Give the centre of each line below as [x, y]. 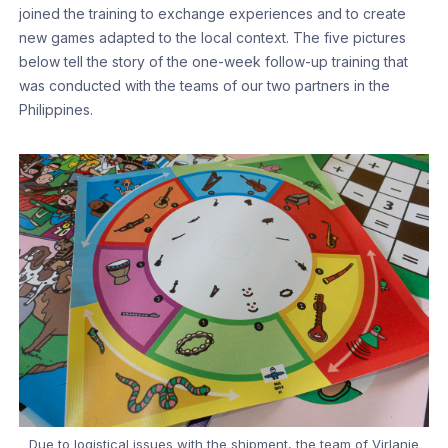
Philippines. [56, 109]
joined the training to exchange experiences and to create [213, 13]
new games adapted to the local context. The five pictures [213, 37]
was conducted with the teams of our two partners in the [205, 85]
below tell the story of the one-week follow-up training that [214, 61]
